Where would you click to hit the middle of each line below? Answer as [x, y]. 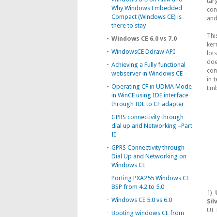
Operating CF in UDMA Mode [152, 86]
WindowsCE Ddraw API [143, 52]
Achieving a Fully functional [148, 65]
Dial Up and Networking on [149, 156]
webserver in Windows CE [147, 73]
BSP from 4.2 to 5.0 [138, 187]
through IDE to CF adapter [148, 104]
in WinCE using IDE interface [150, 95]
